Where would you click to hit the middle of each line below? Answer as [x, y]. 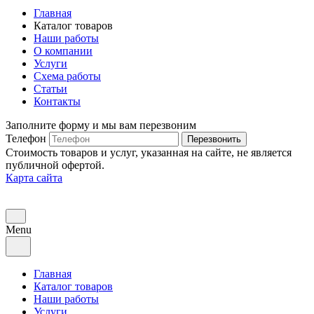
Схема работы [67, 76]
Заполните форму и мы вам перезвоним [101, 125]
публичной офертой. [55, 165]
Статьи [50, 88]
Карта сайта [34, 177]
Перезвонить [214, 139]
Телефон [26, 138]
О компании [63, 50]
